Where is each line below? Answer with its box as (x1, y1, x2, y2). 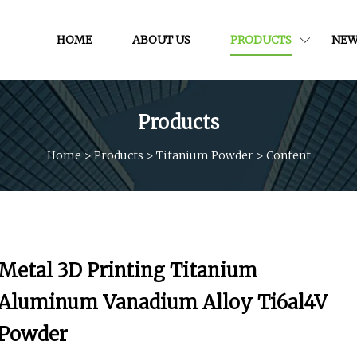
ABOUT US (132, 32, 190, 47)
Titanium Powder (155, 147, 253, 163)
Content (265, 147, 311, 163)
